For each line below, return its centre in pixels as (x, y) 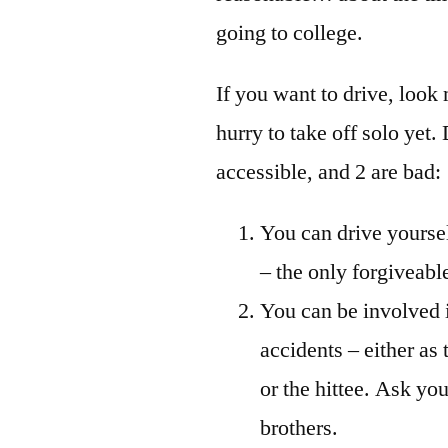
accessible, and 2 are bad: (329, 172)
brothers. (299, 428)
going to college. (290, 33)
